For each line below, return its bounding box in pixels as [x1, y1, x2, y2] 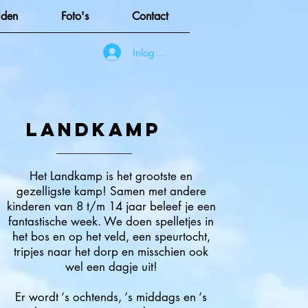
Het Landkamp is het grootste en [30, 168, 192, 184]
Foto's [60, 9, 89, 23]
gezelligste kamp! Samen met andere [16, 184, 206, 199]
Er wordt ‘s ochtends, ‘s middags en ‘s [15, 289, 207, 305]
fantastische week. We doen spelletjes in [8, 214, 214, 229]
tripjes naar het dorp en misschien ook [14, 244, 208, 259]
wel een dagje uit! [65, 259, 157, 274]
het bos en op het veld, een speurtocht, [12, 229, 210, 244]
